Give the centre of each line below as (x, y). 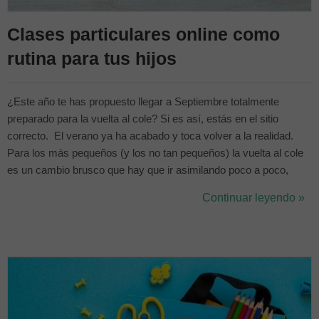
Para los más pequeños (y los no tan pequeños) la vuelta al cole (155, 153)
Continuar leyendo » (253, 198)
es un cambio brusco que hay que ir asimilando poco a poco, (148, 170)
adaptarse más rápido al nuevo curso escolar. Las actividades (151, 204)
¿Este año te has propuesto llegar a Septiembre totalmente (143, 102)
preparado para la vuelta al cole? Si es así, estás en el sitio (143, 119)
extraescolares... (46, 221)
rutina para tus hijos (92, 58)
